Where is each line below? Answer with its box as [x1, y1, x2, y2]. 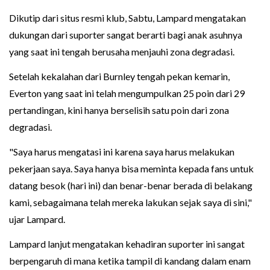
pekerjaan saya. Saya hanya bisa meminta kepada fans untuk [9, 162, 254, 174]
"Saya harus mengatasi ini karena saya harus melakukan [9, 145, 234, 157]
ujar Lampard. [9, 213, 65, 225]
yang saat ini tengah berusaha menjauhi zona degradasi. [9, 45, 234, 57]
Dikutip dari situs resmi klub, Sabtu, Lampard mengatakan [9, 11, 246, 24]
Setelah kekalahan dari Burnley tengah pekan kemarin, [9, 70, 230, 82]
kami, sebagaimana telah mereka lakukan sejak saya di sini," [9, 196, 252, 208]
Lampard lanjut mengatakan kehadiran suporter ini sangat [9, 237, 245, 250]
